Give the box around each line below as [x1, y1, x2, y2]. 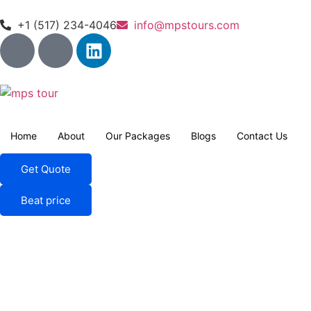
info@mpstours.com [134, 18, 239, 32]
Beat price [21, 194, 71, 207]
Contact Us [237, 130, 287, 142]
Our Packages [106, 130, 170, 142]
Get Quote [21, 162, 71, 176]
